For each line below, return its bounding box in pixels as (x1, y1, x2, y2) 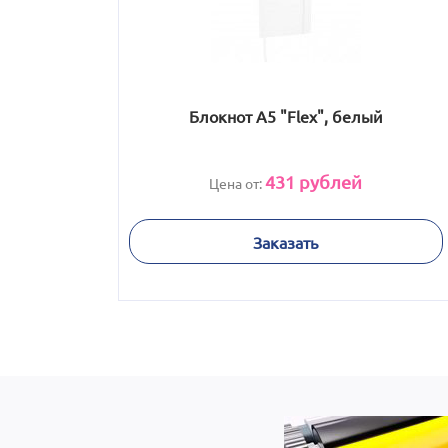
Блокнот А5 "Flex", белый (188, 106, 383, 126)
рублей (295, 171, 362, 192)
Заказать (253, 231, 318, 252)
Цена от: (209, 174, 265, 192)
